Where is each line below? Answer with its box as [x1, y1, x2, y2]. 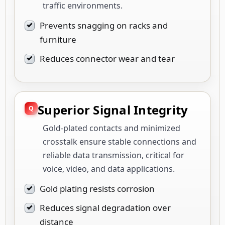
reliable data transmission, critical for [43, 149, 184, 161]
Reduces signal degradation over [40, 201, 171, 213]
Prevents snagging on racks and [40, 19, 168, 31]
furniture [40, 33, 76, 45]
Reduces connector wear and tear [40, 52, 175, 64]
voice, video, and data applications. [43, 163, 175, 174]
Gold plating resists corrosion [40, 182, 155, 194]
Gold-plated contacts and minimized [43, 122, 180, 134]
